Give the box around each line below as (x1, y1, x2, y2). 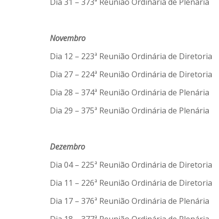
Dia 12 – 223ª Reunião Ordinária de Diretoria (50, 51, 212, 62)
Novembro (50, 33, 86, 44)
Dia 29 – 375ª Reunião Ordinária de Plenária (50, 105, 209, 116)
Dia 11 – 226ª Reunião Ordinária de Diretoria (50, 177, 212, 188)
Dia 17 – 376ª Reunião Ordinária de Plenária (50, 196, 209, 206)
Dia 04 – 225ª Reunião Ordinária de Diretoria (50, 159, 212, 170)
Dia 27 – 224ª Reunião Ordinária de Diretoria (50, 69, 212, 80)
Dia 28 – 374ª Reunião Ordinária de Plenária (50, 87, 209, 98)
